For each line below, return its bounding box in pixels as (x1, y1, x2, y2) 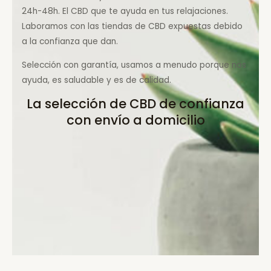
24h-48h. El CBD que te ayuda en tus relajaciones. (22, 5, 229, 17)
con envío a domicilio (66, 111, 205, 129)
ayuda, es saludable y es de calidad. (22, 74, 172, 86)
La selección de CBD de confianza (27, 95, 244, 113)
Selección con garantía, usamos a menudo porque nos (22, 59, 247, 71)
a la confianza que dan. (22, 35, 119, 47)
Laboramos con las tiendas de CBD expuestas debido (22, 20, 243, 32)
